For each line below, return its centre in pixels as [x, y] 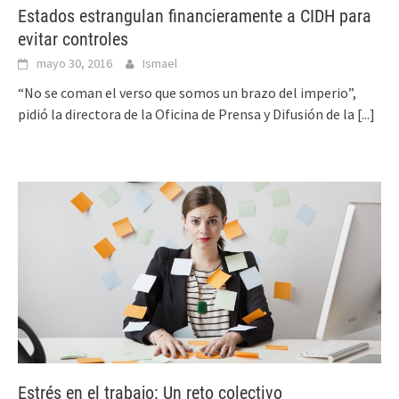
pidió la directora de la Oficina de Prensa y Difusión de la [187, 114]
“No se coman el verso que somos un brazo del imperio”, [187, 93]
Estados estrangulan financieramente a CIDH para [195, 16]
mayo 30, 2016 [74, 63]
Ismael [160, 63]
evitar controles [73, 39]
